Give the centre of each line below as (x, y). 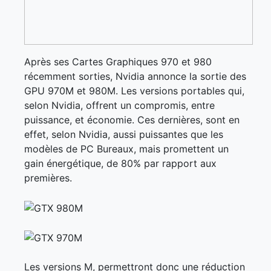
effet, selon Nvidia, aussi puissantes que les (124, 134)
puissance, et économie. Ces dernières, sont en (132, 120)
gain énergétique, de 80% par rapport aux (120, 163)
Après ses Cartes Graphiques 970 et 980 (118, 62)
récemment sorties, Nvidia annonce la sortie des (135, 76)
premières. (48, 178)
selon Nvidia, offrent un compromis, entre (119, 105)
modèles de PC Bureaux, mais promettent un (126, 149)
